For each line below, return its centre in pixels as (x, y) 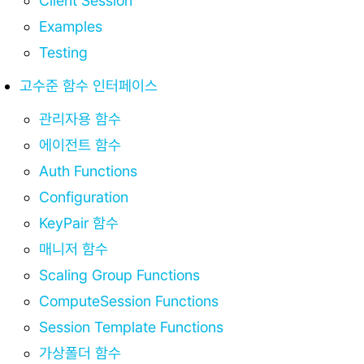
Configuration (84, 197)
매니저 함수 (74, 249)
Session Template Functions (131, 327)
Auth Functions (88, 171)
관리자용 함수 (80, 119)
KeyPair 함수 (79, 223)
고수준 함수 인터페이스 (89, 85)
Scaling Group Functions (119, 275)
